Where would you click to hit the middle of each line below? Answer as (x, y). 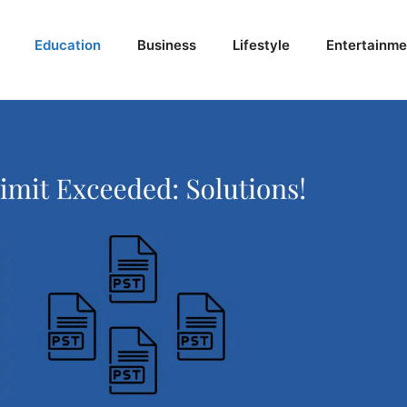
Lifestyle (261, 45)
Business (167, 45)
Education (68, 45)
